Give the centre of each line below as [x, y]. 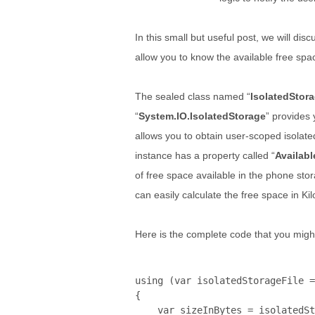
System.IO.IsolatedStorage [202, 116]
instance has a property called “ [205, 155]
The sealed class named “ [193, 96]
